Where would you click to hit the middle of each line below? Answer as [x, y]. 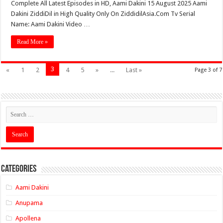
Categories [19, 169]
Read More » [33, 42]
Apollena [28, 218]
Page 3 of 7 [208, 70]
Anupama [29, 203]
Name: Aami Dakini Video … [51, 24]
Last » [134, 70]
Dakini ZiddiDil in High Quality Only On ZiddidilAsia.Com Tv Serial [103, 13]
